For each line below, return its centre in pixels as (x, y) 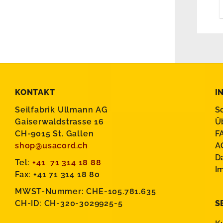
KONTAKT (35, 93)
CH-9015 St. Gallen (55, 134)
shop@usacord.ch (52, 146)
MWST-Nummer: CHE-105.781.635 (86, 192)
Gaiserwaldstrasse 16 (59, 122)
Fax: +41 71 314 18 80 (57, 175)
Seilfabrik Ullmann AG (61, 110)
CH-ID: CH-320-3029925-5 (69, 204)
